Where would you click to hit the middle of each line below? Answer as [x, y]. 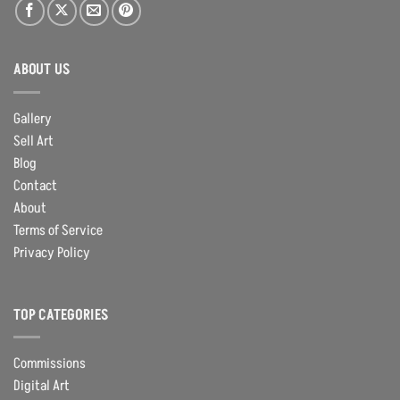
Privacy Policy [52, 252]
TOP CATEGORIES [62, 315]
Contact [35, 185]
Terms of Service [58, 230]
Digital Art [42, 386]
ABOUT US [42, 70]
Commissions [50, 364]
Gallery [33, 118]
